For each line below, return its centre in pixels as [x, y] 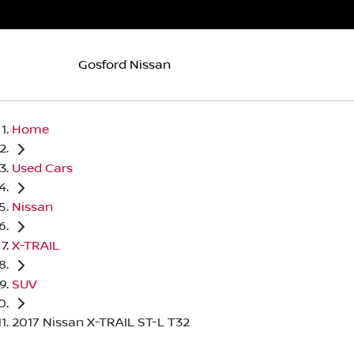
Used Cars [42, 168]
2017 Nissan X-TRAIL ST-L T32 [101, 323]
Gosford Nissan [124, 64]
